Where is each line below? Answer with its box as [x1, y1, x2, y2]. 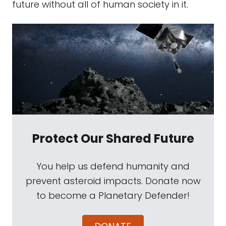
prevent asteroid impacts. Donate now [25, 175, 201, 187]
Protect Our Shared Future [32, 130, 194, 147]
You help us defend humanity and [36, 160, 190, 173]
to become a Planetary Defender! [36, 189, 190, 202]
